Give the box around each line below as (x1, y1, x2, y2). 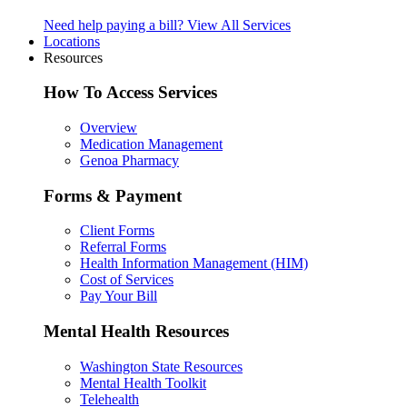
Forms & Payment (44, 185, 182, 205)
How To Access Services (44, 83, 217, 103)
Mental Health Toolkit (80, 374, 206, 391)
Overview (80, 119, 137, 135)
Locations (44, 33, 100, 49)
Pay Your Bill (80, 288, 157, 304)
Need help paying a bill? (44, 16, 184, 33)
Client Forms (80, 223, 154, 239)
